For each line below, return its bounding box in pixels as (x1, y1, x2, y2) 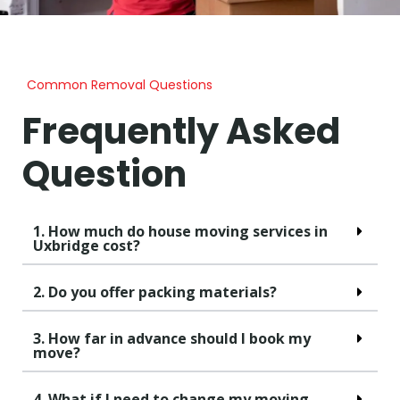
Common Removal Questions (27, 75, 212, 94)
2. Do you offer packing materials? (33, 281, 277, 302)
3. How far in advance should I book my (33, 328, 311, 348)
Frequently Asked (22, 105, 340, 156)
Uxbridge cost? (33, 235, 140, 255)
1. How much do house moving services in (33, 221, 328, 241)
